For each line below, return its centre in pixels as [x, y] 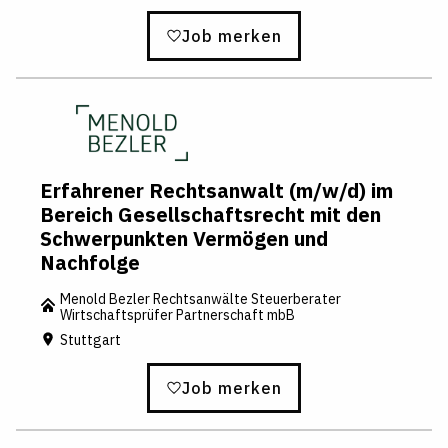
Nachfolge [90, 262]
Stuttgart [90, 340]
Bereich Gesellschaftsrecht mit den [210, 214]
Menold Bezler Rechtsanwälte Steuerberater [200, 298]
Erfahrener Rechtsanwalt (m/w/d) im [216, 190]
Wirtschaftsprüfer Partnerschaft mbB [177, 314]
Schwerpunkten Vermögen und [184, 238]
